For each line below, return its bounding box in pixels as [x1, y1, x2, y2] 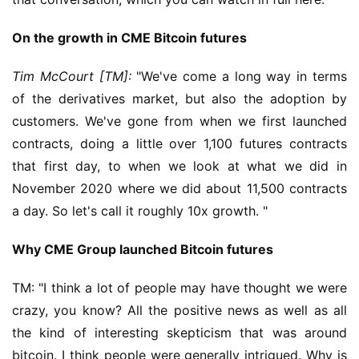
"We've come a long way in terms [131, 68, 348, 84]
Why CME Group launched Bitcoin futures [12, 241, 273, 257]
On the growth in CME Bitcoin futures [12, 30, 247, 46]
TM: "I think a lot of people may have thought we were [12, 280, 347, 296]
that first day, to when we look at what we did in [12, 158, 347, 174]
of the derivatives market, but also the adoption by [12, 91, 347, 107]
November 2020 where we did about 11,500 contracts [12, 180, 347, 196]
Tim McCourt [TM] [12, 68, 128, 84]
